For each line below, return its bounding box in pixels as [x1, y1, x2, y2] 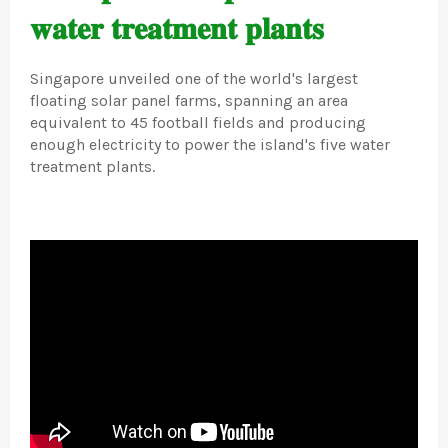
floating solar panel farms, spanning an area [30, 91, 348, 111]
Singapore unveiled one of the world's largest [30, 69, 358, 89]
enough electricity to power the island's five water [30, 135, 390, 155]
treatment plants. [30, 157, 155, 177]
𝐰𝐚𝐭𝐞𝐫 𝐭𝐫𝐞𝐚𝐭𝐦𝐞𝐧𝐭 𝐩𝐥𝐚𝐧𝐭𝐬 [30, 10, 324, 47]
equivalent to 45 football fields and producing [30, 113, 366, 133]
